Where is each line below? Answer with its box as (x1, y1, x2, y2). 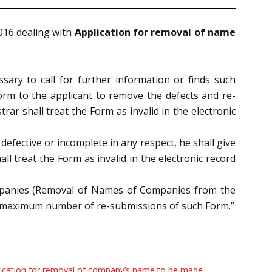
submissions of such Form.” (110, 199, 234, 212)
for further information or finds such (59, 72, 236, 86)
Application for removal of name (74, 25, 236, 39)
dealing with (16, 25, 75, 39)
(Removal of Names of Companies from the (32, 183, 236, 197)
